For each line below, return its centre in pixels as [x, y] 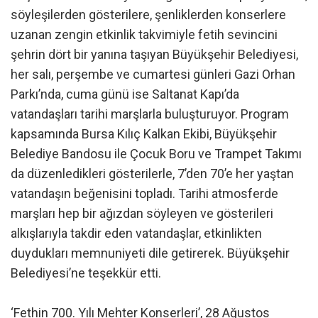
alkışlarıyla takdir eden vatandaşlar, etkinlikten [136, 233]
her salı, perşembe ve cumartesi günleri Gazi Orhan [153, 74]
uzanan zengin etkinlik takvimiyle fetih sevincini [144, 34]
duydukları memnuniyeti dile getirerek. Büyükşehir [150, 253]
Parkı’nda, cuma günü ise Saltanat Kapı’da [125, 94]
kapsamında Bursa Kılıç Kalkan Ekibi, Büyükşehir [144, 133]
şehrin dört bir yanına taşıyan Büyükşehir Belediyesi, [154, 54]
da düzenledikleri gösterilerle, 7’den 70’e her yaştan [152, 173]
